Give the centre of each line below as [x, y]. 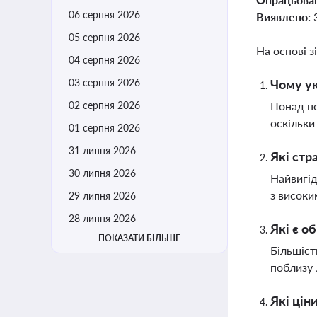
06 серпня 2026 [104, 15]
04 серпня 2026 [104, 60]
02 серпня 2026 [104, 105]
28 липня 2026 [102, 218]
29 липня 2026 [102, 196]
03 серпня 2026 [104, 82]
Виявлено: [285, 17]
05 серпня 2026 [104, 37]
